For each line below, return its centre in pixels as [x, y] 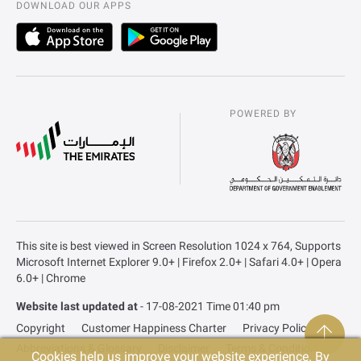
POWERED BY [263, 113]
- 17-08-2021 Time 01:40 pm [209, 306]
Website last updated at [77, 306]
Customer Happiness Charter [154, 328]
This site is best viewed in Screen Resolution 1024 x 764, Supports [178, 245]
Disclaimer [184, 348]
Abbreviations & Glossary [79, 348]
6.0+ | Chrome [51, 278]
